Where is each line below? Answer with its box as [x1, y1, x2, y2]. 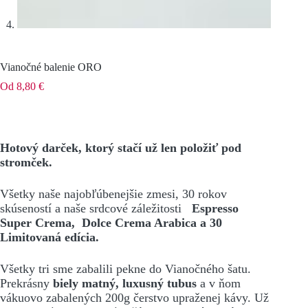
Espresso [192, 201, 239, 215]
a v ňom [197, 276, 241, 290]
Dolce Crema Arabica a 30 [82, 215, 222, 230]
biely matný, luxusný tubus [49, 276, 197, 290]
